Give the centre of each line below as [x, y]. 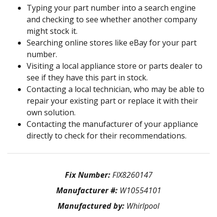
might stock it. [52, 31]
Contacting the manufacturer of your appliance [112, 124]
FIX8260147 [132, 175]
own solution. [51, 112]
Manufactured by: [92, 206]
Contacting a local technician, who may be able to [116, 89]
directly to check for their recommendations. [107, 135]
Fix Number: [88, 175]
